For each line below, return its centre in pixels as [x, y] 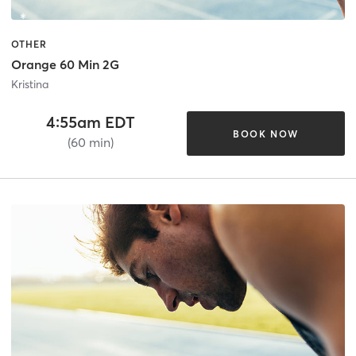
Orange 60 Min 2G [65, 65]
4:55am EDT [90, 122]
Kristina [30, 85]
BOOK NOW [265, 133]
